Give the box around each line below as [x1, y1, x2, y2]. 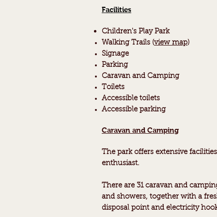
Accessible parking [102, 106, 166, 113]
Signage [102, 50, 129, 58]
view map [154, 39, 187, 46]
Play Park [137, 28, 170, 35]
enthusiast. [102, 160, 139, 167]
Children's [102, 28, 137, 35]
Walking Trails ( [102, 39, 154, 46]
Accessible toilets [102, 95, 160, 102]
